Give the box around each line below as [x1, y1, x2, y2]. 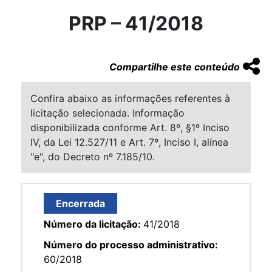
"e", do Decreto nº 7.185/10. [30, 150, 155, 163]
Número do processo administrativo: [44, 238, 218, 251]
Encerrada [56, 197, 105, 209]
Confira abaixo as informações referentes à [30, 92, 230, 104]
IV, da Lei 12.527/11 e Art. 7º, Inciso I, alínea [30, 135, 228, 148]
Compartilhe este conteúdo [109, 60, 240, 73]
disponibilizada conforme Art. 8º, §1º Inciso [30, 121, 229, 134]
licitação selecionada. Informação [30, 106, 185, 119]
